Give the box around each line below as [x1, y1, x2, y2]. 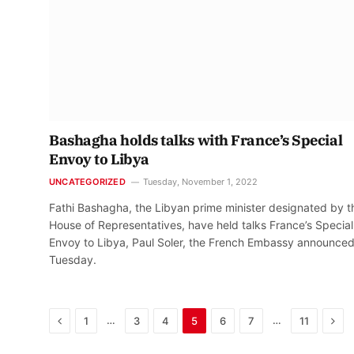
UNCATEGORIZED [49, 176, 126, 188]
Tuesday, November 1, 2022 [142, 176, 258, 188]
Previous [61, 313, 107, 327]
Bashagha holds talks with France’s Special [49, 131, 343, 150]
